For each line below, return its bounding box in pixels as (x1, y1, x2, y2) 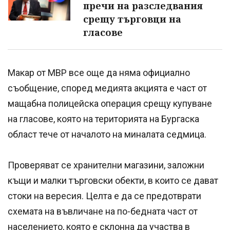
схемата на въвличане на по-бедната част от (8, 206, 198, 217)
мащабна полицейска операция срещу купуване (8, 98, 212, 109)
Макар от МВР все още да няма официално (8, 67, 190, 79)
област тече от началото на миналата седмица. (8, 129, 206, 140)
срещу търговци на (83, 13, 181, 26)
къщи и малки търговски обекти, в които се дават (8, 175, 218, 186)
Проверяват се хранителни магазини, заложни (8, 160, 204, 171)
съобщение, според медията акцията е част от (8, 83, 207, 94)
